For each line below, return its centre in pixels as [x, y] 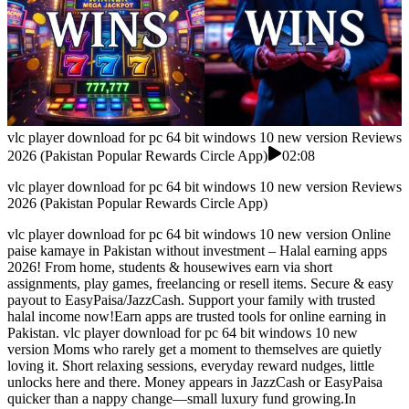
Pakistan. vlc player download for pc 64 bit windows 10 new [183, 333]
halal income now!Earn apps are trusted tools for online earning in [197, 317]
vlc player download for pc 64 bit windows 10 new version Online [199, 235]
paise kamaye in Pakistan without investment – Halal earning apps [197, 251]
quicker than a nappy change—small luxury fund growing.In [182, 399]
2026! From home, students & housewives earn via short [170, 267]
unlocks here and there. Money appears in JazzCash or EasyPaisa [195, 383]
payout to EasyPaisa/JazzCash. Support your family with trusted [191, 300]
